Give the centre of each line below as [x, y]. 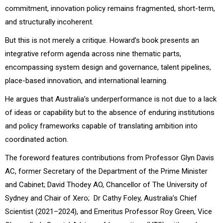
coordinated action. [37, 139]
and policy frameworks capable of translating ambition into [101, 126]
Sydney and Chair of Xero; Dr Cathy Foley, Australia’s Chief [101, 198]
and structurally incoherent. [49, 22]
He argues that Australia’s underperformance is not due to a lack [111, 99]
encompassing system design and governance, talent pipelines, [108, 67]
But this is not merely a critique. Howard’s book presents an [102, 40]
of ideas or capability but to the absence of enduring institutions [110, 112]
